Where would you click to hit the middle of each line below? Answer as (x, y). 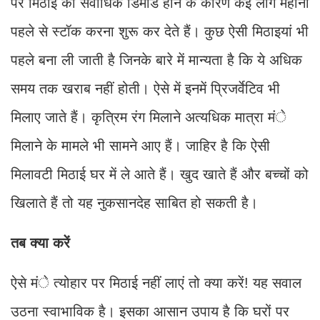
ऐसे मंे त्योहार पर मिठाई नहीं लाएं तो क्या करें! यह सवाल (156, 282)
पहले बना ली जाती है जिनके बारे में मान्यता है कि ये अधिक (156, 60)
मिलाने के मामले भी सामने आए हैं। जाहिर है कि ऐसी (140, 145)
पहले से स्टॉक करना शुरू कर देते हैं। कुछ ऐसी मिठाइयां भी (160, 31)
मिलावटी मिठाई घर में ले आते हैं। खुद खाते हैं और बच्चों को (160, 174)
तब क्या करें (40, 242)
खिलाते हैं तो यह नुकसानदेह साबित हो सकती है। (134, 202)
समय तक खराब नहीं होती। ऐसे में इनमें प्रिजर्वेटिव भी (145, 88)
